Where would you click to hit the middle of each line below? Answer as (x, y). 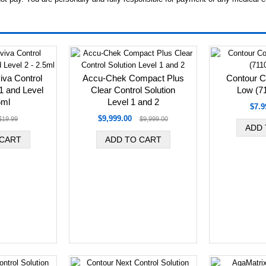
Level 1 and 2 (133, 102)
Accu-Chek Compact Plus (133, 78)
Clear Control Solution (133, 90)
